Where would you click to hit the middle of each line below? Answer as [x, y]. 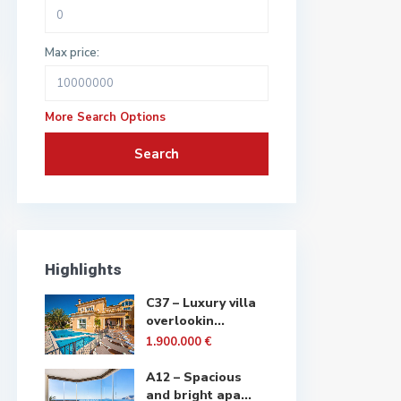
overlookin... [185, 321]
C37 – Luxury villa [201, 303]
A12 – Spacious [194, 377]
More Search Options [105, 117]
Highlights [83, 269]
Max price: [72, 53]
